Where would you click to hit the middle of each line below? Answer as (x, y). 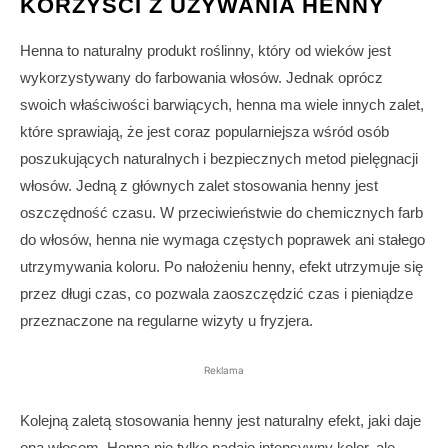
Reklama (224, 370)
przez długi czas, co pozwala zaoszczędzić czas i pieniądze (216, 294)
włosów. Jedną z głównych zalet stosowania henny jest (199, 186)
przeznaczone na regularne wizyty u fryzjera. (166, 321)
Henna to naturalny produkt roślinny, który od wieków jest (205, 51)
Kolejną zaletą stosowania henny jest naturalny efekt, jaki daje (220, 421)
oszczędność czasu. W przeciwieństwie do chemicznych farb (221, 213)
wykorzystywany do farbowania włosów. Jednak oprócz (201, 78)
